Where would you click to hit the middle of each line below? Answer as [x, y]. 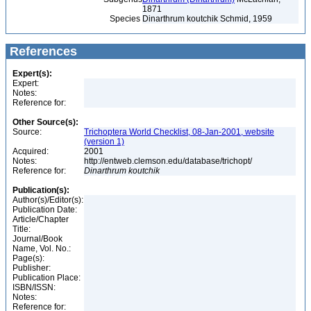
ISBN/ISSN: [34, 287]
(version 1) [104, 142]
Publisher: [32, 268]
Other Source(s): [45, 122]
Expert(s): [32, 74]
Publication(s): [41, 190]
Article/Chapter [41, 219]
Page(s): [28, 258]
